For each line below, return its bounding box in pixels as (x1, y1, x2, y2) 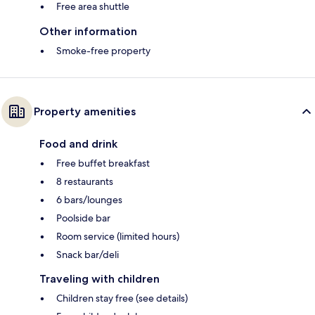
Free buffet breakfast (56, 156, 150, 169)
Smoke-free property (56, 44, 150, 57)
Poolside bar (56, 211, 110, 224)
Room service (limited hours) (56, 229, 179, 243)
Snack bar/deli (56, 247, 119, 261)
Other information (39, 24, 137, 38)
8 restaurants (56, 174, 113, 188)
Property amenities (34, 104, 136, 118)
